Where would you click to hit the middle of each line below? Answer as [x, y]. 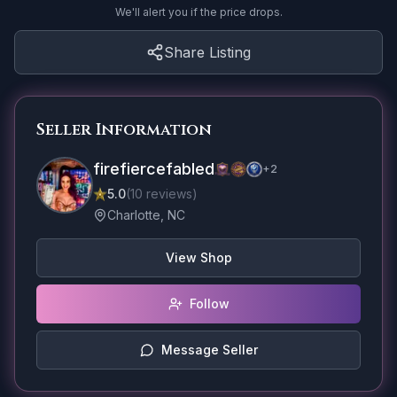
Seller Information [124, 130]
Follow [209, 304]
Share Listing [207, 52]
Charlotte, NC [146, 215]
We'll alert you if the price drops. [198, 12]
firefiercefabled [154, 169]
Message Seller [209, 350]
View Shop [198, 257]
